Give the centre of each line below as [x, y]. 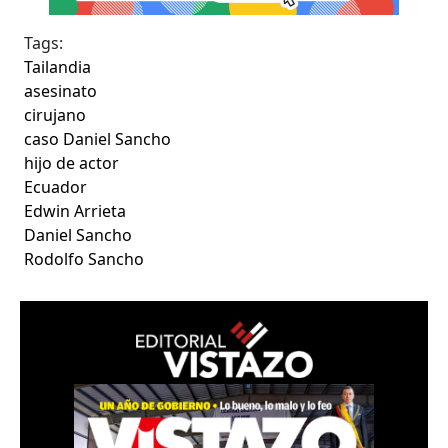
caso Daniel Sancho [98, 138]
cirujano [55, 114]
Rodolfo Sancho [84, 258]
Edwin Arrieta [75, 210]
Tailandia [58, 66]
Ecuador [56, 186]
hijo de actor [72, 162]
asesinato [61, 90]
